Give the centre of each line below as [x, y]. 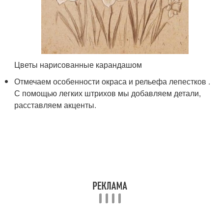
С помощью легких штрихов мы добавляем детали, [108, 93]
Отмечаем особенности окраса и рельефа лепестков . [112, 81]
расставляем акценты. [55, 105]
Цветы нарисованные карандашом [78, 64]
